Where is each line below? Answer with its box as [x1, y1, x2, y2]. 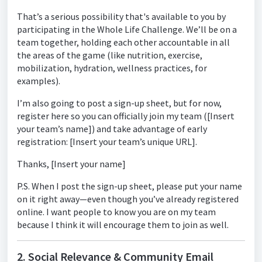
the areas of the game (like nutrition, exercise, [17, 49, 202, 61]
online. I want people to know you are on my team [17, 206, 216, 218]
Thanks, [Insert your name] [17, 158, 126, 170]
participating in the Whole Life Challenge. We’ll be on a [17, 23, 237, 35]
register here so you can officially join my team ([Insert [17, 110, 235, 122]
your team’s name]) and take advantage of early [17, 123, 207, 135]
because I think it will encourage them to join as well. [17, 219, 229, 230]
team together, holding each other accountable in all [17, 36, 230, 48]
